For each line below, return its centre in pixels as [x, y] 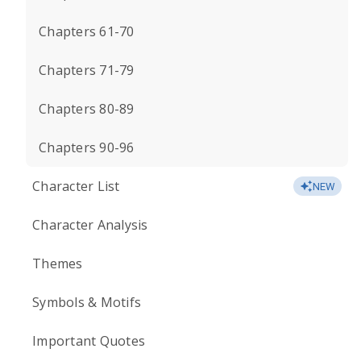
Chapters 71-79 [87, 70]
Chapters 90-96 [87, 147]
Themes [58, 263]
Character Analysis [90, 225]
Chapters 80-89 [87, 109]
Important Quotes [89, 341]
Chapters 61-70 [87, 31]
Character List [76, 186]
